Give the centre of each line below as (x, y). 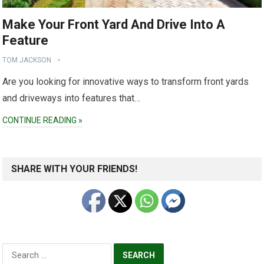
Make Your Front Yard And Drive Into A (114, 25)
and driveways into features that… (72, 98)
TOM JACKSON (27, 60)
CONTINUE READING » (43, 121)
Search (16, 249)
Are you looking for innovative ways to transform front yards (126, 82)
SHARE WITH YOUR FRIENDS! (75, 169)
